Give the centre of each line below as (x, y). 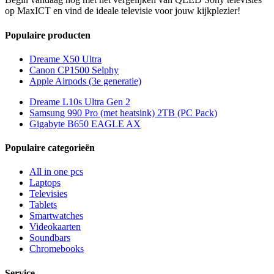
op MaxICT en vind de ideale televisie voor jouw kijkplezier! (123, 11)
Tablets (43, 205)
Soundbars (50, 238)
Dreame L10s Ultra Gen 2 (80, 102)
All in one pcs (56, 172)
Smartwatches (56, 216)
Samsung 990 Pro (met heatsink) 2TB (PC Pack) (123, 113)
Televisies (48, 194)
